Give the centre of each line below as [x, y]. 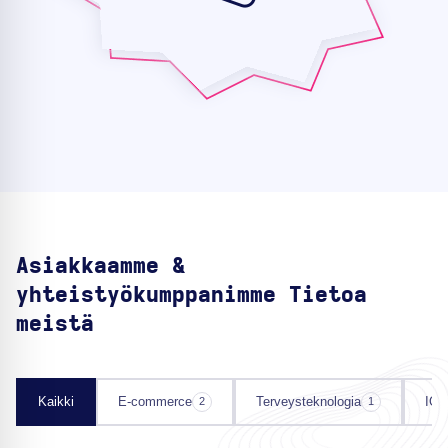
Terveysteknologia [308, 402]
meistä [55, 324]
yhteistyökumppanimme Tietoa [191, 295]
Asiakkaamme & [100, 266]
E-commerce [155, 402]
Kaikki [56, 402]
